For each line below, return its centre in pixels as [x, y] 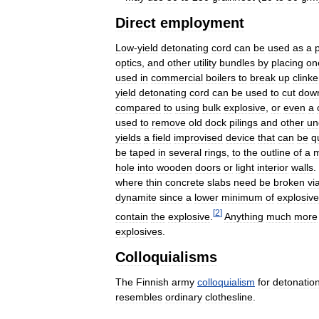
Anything [244, 216]
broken [289, 182]
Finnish [152, 282]
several [185, 152]
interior [273, 167]
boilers [221, 77]
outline [276, 152]
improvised [198, 137]
